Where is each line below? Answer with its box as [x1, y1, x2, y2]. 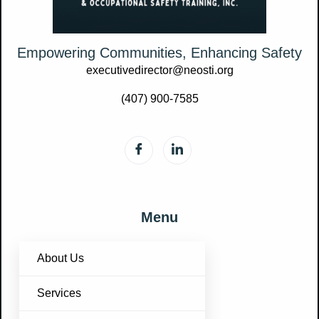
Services [37, 287, 81, 300]
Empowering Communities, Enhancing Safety [17, 44, 302, 61]
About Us [37, 252, 84, 265]
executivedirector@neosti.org [85, 63, 234, 76]
